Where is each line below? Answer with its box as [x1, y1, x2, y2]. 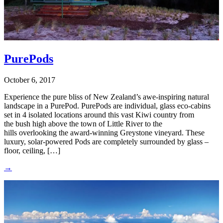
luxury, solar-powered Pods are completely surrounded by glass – [4, 137, 209, 146]
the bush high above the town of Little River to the [4, 119, 162, 128]
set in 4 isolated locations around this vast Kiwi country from [4, 110, 194, 119]
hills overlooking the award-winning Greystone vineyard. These [4, 128, 205, 137]
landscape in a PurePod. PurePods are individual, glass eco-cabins [4, 101, 211, 110]
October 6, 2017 [4, 75, 55, 84]
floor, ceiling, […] [4, 146, 60, 155]
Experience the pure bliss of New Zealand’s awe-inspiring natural [4, 92, 209, 101]
